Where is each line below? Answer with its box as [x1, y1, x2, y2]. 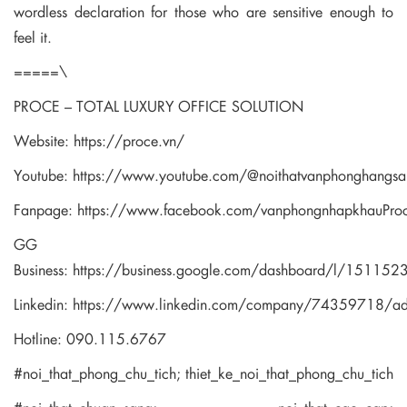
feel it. [14, 26, 52, 48]
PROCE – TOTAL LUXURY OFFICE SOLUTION [14, 95, 303, 117]
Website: [14, 130, 74, 152]
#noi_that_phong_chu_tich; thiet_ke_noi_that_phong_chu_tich [14, 362, 393, 384]
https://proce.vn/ [74, 130, 184, 152]
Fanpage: [14, 199, 77, 221]
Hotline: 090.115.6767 [14, 328, 166, 350]
